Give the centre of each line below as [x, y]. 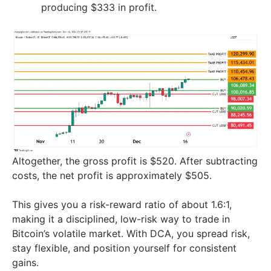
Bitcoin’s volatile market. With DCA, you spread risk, [131, 234]
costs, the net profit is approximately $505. [112, 176]
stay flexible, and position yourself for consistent [124, 248]
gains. [25, 263]
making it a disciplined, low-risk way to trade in [121, 219]
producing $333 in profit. [99, 8]
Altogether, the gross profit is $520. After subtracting [135, 161]
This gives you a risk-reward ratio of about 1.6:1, [122, 205]
